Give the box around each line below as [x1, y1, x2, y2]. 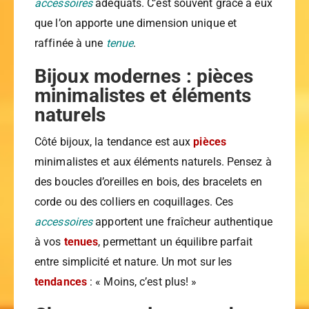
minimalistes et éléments [34, 84, 252, 108]
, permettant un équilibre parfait [98, 235, 253, 249]
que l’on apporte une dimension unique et [34, 17, 237, 30]
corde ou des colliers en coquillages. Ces [34, 195, 234, 209]
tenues [63, 235, 99, 249]
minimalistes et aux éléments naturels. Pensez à [34, 155, 272, 169]
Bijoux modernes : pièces [34, 65, 254, 88]
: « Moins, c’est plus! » [86, 275, 197, 289]
